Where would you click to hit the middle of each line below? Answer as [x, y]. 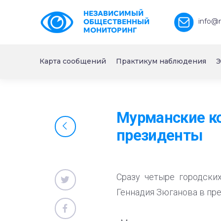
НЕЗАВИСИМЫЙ [113, 13]
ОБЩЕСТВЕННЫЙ [116, 22]
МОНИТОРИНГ [110, 30]
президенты [159, 135]
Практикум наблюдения [161, 61]
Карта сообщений [73, 61]
